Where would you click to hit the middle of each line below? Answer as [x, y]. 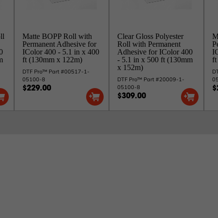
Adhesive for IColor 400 [155, 52]
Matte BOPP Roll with [57, 36]
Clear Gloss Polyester [150, 36]
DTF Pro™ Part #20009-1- [151, 79]
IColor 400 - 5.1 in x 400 [61, 52]
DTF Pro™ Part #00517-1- [56, 72]
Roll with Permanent [149, 44]
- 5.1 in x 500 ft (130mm [155, 60]
